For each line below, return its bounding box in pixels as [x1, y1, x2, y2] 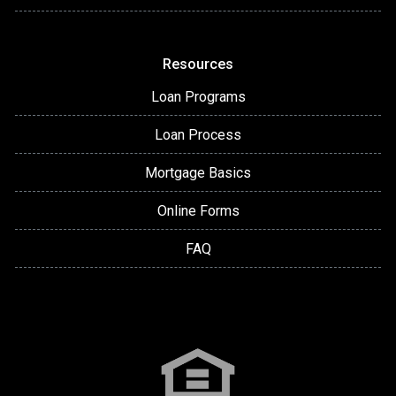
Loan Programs [150, 88, 246, 105]
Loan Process [155, 126, 241, 143]
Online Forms [156, 202, 240, 219]
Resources [163, 55, 233, 72]
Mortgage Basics [145, 164, 251, 181]
